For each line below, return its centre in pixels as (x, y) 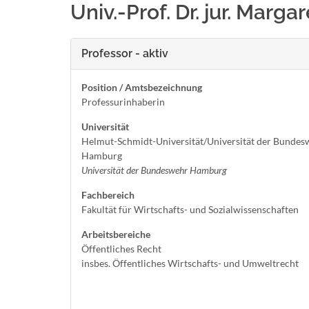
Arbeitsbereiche (116, 234)
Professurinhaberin (123, 102)
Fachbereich (108, 195)
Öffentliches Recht (121, 249)
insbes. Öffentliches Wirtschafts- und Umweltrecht (190, 263)
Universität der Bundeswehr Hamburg (154, 170)
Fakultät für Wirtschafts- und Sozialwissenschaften (190, 209)
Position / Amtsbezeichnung (142, 87)
